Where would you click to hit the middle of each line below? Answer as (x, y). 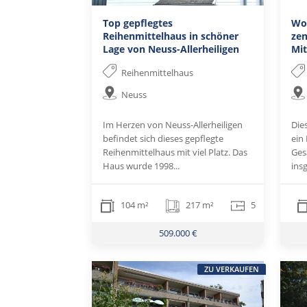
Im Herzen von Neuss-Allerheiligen (173, 125)
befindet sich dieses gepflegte (163, 139)
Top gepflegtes (138, 23)
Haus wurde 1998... (142, 166)
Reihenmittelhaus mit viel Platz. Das (175, 152)
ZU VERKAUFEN (231, 269)
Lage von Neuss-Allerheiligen (171, 49)
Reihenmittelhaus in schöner (171, 36)
